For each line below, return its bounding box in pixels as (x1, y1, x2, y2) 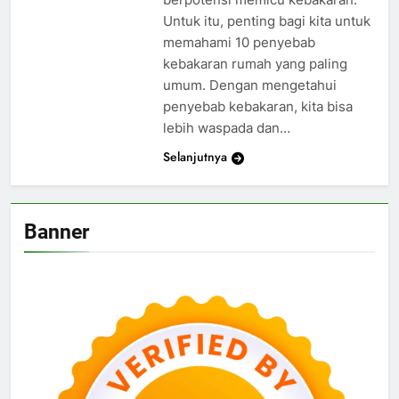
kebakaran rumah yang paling (162, 55, 347, 73)
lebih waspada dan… (162, 119, 290, 137)
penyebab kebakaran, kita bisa (162, 98, 353, 116)
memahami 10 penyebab (162, 34, 315, 52)
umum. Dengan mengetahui (162, 77, 337, 94)
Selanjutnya (162, 148, 227, 167)
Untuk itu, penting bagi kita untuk (162, 12, 370, 30)
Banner (24, 219, 89, 245)
